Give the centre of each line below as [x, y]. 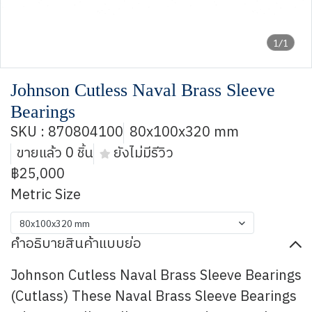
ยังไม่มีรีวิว [143, 154]
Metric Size [46, 195]
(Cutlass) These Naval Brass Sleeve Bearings [154, 297]
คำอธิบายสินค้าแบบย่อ [76, 244]
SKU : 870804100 [67, 133]
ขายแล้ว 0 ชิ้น [55, 154]
